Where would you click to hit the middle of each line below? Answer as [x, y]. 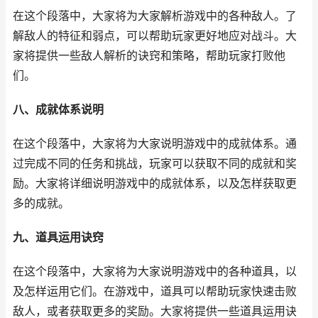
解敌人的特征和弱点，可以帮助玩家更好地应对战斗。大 [155, 36]
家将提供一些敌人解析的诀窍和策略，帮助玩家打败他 [149, 56]
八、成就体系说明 [58, 110]
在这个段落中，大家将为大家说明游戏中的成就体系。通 [155, 144]
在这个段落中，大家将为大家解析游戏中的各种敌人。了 [155, 16]
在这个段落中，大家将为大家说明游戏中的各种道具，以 [155, 272]
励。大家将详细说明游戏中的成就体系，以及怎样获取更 [155, 183]
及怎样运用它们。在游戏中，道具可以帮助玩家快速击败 [155, 291]
